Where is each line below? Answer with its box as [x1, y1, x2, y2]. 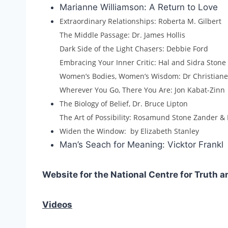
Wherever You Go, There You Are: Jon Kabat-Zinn [60, 84, 225, 95]
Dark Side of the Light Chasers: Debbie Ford [60, 43, 208, 53]
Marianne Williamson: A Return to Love [60, 2, 218, 12]
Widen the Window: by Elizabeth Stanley [60, 126, 199, 136]
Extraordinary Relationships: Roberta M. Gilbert [60, 16, 221, 26]
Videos [42, 199, 72, 210]
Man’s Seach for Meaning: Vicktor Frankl [60, 139, 223, 150]
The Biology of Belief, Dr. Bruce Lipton [60, 98, 188, 108]
